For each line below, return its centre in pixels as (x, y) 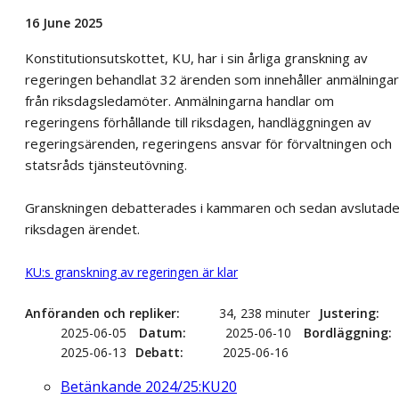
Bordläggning (346, 333)
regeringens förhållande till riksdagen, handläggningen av (198, 122)
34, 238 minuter (265, 313)
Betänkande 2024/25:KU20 (149, 387)
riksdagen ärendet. (82, 229)
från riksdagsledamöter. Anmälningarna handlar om (179, 101)
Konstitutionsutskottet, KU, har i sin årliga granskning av (196, 58)
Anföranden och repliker (101, 313)
